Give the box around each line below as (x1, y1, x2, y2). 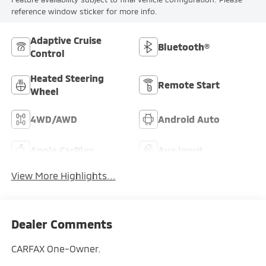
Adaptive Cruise (30, 34, 102, 46)
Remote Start (158, 78, 220, 90)
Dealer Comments (11, 217, 112, 232)
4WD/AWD (30, 113, 77, 125)
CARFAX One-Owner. (11, 243, 101, 255)
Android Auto (158, 113, 220, 125)
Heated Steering (30, 72, 104, 84)
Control (30, 47, 65, 59)
